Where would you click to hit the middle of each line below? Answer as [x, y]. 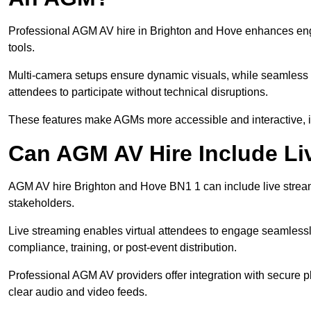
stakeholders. [41, 203]
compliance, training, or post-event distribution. [123, 248]
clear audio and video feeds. [78, 292]
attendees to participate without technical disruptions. [138, 92]
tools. [22, 48]
